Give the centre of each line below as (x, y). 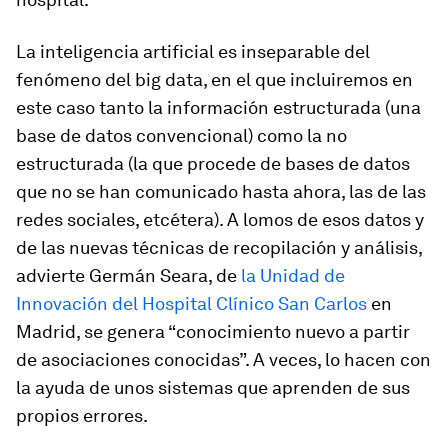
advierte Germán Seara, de (128, 275)
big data (169, 79)
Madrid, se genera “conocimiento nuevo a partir (213, 331)
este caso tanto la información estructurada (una (218, 107)
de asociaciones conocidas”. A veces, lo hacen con (223, 359)
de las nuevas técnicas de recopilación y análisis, (219, 247)
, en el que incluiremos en (308, 79)
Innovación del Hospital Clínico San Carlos (191, 303)
